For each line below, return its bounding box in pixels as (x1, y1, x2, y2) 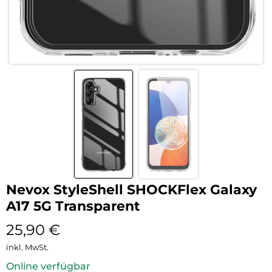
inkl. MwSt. (6, 242, 49, 252)
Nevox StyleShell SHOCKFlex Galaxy (6, 181, 257, 198)
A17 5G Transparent (6, 197, 140, 214)
